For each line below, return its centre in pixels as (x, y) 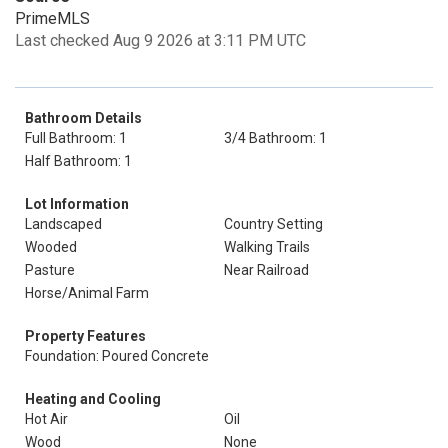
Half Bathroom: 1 (78, 161)
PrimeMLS (52, 18)
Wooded (51, 247)
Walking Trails (267, 247)
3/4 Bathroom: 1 (275, 138)
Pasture (50, 270)
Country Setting (273, 224)
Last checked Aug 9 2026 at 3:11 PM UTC (160, 40)
